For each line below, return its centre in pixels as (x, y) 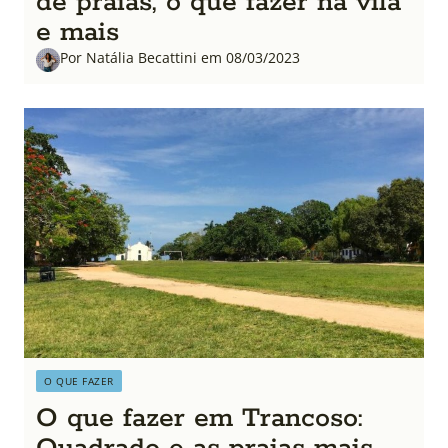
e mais (77, 32)
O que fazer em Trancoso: (199, 418)
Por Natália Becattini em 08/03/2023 (180, 57)
